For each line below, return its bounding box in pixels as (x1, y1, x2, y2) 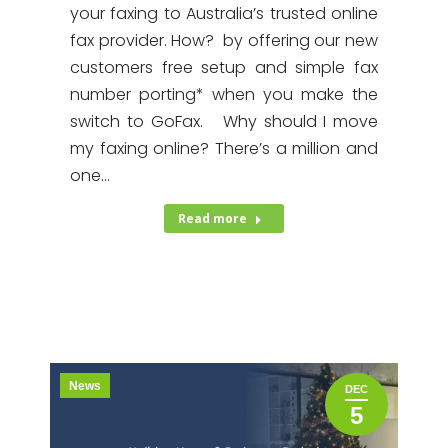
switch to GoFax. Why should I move (70, 110, 378, 133)
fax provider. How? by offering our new (70, 29, 378, 52)
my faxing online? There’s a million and (70, 137, 378, 160)
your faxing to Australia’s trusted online (70, 2, 378, 25)
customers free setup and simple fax (70, 56, 378, 79)
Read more (178, 210, 247, 227)
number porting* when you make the (70, 83, 378, 106)
